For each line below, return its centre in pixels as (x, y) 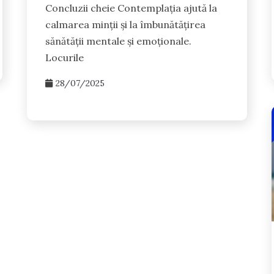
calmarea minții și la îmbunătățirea (126, 24)
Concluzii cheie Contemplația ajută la (131, 8)
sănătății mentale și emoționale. (119, 41)
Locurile (65, 57)
